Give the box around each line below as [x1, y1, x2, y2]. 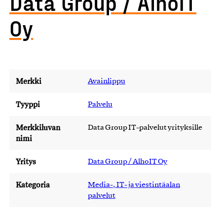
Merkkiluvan [16, 123, 60, 132]
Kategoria [16, 180, 50, 189]
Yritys [16, 157, 36, 166]
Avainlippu [88, 78, 125, 85]
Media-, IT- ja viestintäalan [88, 182, 180, 188]
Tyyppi [16, 100, 40, 109]
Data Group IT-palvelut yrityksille [88, 124, 202, 131]
